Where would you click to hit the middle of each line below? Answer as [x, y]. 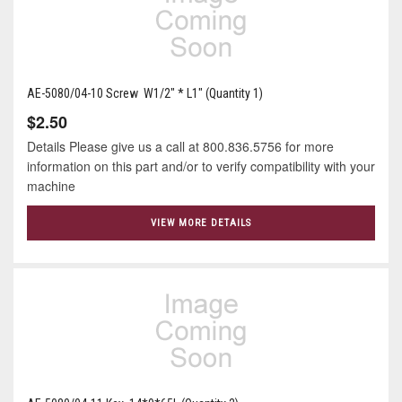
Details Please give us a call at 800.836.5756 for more [180, 147]
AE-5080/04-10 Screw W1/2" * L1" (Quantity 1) [145, 94]
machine [55, 186]
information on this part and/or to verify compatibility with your [201, 166]
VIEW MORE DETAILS [201, 223]
